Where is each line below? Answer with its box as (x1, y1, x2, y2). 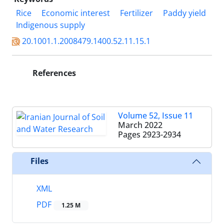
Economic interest (41, 7, 110, 18)
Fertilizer (120, 7, 153, 18)
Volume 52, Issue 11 (118, 109, 193, 121)
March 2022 (118, 119, 162, 130)
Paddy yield (163, 7, 206, 18)
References (30, 67, 76, 78)
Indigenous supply (16, 19, 85, 30)
